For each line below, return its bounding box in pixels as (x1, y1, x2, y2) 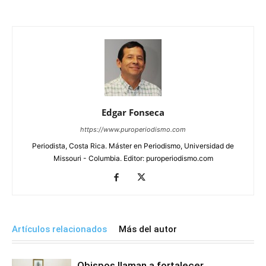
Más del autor (119, 223, 177, 235)
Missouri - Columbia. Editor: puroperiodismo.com (53, 153, 213, 163)
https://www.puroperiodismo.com (80, 125, 186, 134)
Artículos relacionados (12, 223, 107, 235)
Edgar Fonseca (102, 106, 164, 118)
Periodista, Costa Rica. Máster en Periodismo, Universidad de (32, 141, 234, 150)
